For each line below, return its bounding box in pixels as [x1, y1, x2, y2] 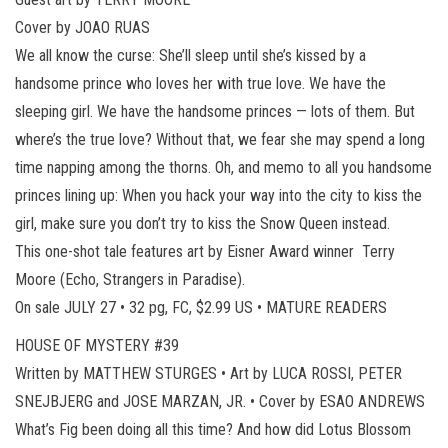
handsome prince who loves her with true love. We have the [15, 73, 386, 93]
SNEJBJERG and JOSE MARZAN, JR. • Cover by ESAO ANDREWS [15, 391, 425, 411]
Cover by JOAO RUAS [15, 17, 150, 37]
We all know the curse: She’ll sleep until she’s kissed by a [15, 45, 366, 65]
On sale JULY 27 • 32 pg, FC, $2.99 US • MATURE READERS [15, 297, 387, 317]
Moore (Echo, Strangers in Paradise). [15, 269, 245, 289]
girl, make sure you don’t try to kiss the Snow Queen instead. [15, 213, 390, 233]
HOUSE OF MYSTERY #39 [15, 335, 179, 355]
